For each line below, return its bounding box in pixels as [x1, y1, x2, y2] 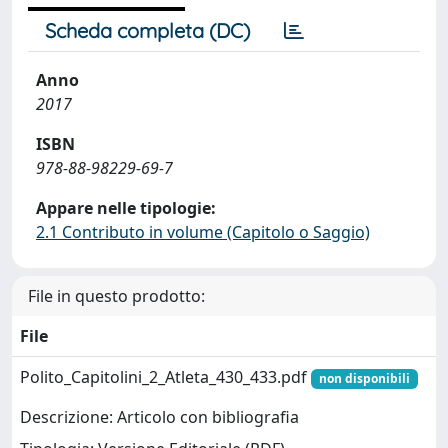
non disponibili [318, 370, 410, 387]
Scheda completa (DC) [45, 18, 250, 43]
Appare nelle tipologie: [36, 197, 216, 219]
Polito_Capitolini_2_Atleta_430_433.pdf [20, 366, 311, 388]
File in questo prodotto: [28, 285, 205, 307]
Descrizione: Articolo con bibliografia [20, 406, 299, 429]
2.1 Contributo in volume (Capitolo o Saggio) [36, 221, 370, 243]
